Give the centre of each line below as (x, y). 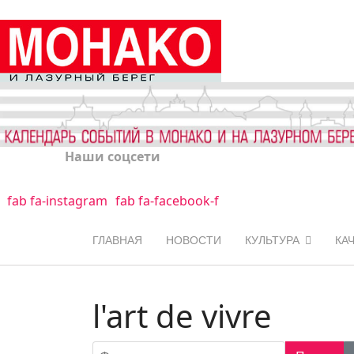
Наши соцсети (113, 156)
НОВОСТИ (194, 240)
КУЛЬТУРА (272, 240)
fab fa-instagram (57, 200)
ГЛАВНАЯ (117, 240)
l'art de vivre (182, 315)
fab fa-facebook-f (167, 200)
